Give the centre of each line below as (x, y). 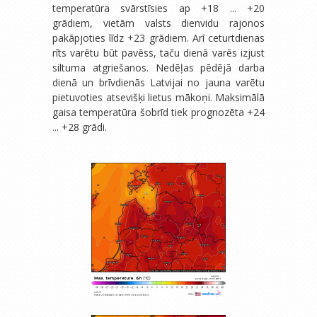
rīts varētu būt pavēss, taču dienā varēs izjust (158, 52)
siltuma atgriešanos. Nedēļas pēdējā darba (158, 67)
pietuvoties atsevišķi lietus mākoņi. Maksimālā (158, 97)
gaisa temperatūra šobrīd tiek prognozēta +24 (158, 112)
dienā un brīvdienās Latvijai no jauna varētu (158, 82)
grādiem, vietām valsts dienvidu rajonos (158, 23)
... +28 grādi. (80, 127)
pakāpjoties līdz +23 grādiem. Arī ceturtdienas (158, 38)
